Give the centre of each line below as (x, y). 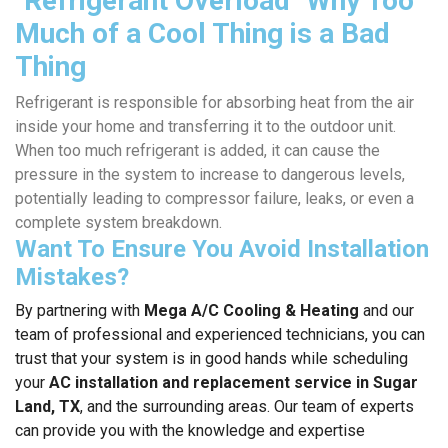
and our (386, 310)
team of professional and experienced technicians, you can (220, 334)
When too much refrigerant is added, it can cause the (197, 150)
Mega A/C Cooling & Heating (251, 310)
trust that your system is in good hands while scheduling (211, 358)
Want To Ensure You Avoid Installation (222, 249)
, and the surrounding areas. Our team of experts (247, 406)
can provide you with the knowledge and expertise (190, 430)
